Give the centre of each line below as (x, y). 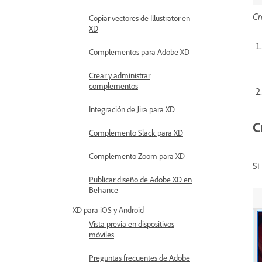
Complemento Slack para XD (136, 132)
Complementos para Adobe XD (139, 52)
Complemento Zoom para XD (137, 156)
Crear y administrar (120, 75)
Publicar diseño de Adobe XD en (140, 179)
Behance (104, 190)
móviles (101, 234)
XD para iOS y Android (108, 210)
